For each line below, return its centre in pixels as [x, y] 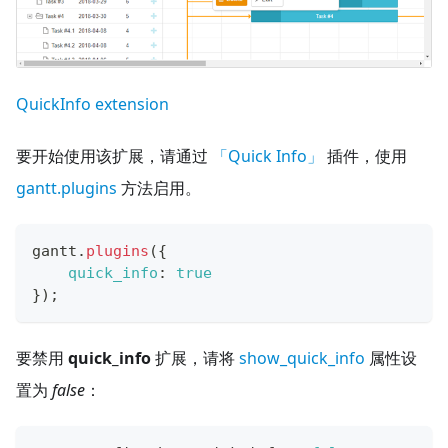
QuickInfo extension [92, 104]
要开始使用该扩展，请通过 [114, 156]
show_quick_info [302, 358]
